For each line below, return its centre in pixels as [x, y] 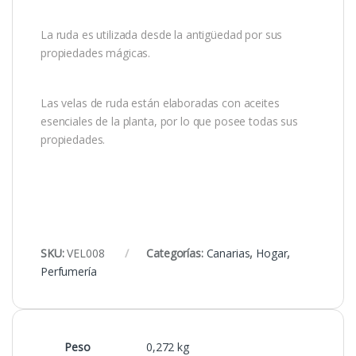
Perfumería [69, 271]
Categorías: [176, 253]
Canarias [228, 253]
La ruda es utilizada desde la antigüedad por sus [162, 34]
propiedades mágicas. [96, 52]
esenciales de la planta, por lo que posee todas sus [169, 121]
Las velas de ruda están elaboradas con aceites [160, 103]
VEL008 [86, 253]
